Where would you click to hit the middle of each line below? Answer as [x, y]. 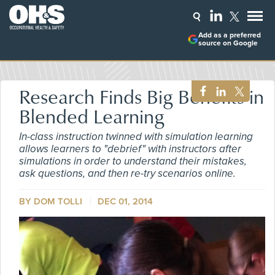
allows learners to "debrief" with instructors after [130, 149]
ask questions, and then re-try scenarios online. [127, 173]
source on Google [228, 43]
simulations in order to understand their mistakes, [133, 161]
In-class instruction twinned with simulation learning [136, 137]
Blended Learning [92, 116]
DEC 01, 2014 [125, 201]
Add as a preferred [229, 35]
